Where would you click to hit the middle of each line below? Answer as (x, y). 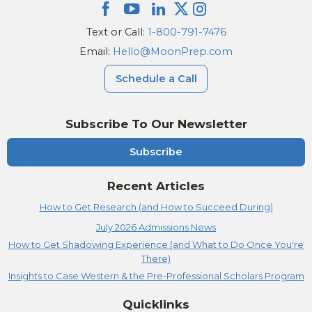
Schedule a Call (156, 78)
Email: (96, 52)
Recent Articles (156, 186)
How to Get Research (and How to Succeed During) (156, 206)
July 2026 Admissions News (156, 227)
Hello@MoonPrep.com (173, 52)
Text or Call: (117, 32)
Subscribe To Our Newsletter (156, 124)
